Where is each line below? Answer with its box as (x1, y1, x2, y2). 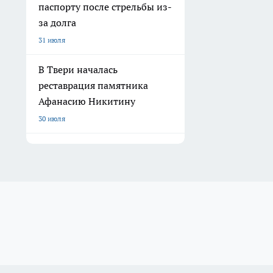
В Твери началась (38, 63, 118, 76)
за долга (38, 16, 76, 29)
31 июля (38, 35, 65, 45)
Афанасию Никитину (38, 95, 135, 108)
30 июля (38, 114, 65, 124)
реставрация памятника (38, 79, 148, 92)
